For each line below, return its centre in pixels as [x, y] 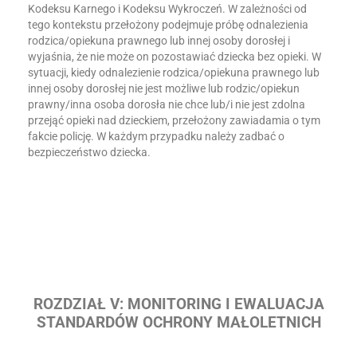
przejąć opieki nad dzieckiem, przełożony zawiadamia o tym [174, 120]
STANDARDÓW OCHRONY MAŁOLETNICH [178, 323]
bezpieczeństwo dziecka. [89, 152]
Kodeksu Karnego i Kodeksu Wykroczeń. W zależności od [167, 9]
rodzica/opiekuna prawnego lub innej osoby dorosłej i [159, 41]
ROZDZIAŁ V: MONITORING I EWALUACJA [178, 304]
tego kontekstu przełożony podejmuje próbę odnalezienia [168, 25]
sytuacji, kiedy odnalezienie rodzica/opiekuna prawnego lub [174, 73]
